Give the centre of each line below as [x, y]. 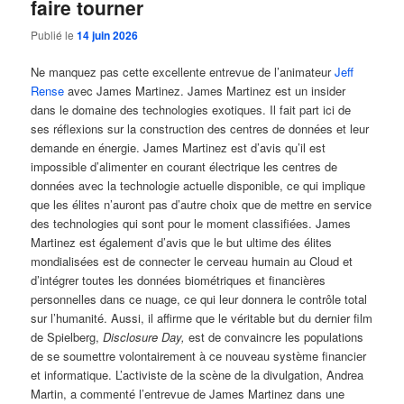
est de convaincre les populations [275, 337]
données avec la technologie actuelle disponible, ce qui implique [198, 186]
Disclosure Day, [144, 337]
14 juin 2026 [108, 36]
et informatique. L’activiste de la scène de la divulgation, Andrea [197, 375]
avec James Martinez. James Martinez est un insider [205, 91]
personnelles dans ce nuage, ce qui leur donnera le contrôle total [199, 299]
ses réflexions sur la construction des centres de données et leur [200, 129]
